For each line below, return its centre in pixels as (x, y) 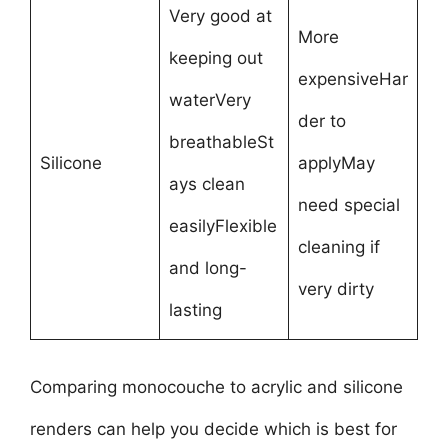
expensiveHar (352, 79)
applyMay (336, 163)
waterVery (209, 100)
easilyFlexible (222, 226)
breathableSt (221, 142)
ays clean (206, 184)
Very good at (220, 16)
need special (348, 205)
